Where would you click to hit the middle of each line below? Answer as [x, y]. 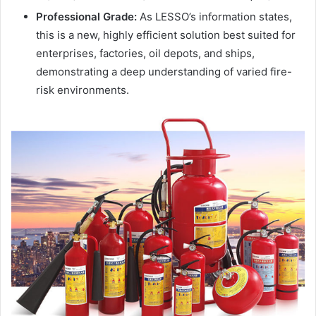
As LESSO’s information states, [214, 17]
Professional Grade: [86, 17]
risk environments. [83, 90]
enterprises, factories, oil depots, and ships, [145, 54]
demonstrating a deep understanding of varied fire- [164, 72]
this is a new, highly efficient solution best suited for [166, 35]
